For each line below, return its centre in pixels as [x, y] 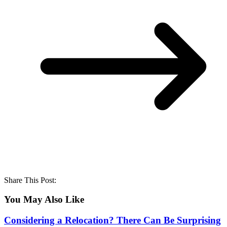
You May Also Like [44, 200]
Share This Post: [30, 180]
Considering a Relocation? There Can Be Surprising [112, 220]
